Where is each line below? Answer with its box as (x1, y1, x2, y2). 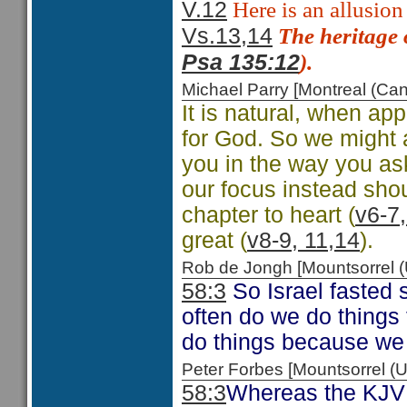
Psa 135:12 (182, 50, 300, 74)
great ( (182, 228, 247, 253)
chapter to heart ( (182, 203, 355, 227)
